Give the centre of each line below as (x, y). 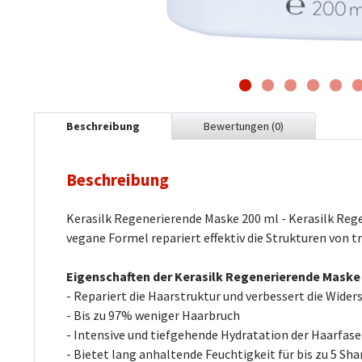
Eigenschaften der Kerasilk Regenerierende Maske (213, 276)
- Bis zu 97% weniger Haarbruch (153, 315)
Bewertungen (238, 126)
